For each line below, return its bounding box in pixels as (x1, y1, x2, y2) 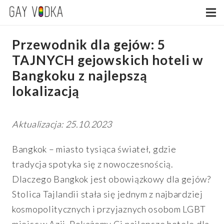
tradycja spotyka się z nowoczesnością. (12, 158, 173, 169)
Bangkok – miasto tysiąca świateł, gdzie (12, 143, 176, 154)
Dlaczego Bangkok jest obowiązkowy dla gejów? (12, 173, 211, 184)
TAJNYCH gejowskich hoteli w (12, 52, 204, 68)
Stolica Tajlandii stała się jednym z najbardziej (12, 188, 203, 199)
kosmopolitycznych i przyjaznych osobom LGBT (12, 203, 206, 214)
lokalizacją (12, 83, 80, 99)
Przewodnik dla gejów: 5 (12, 36, 165, 52)
